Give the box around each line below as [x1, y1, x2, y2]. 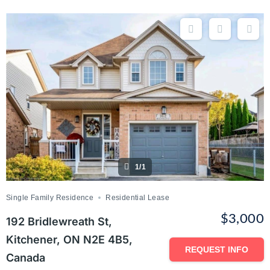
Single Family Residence [6, 193, 94, 202]
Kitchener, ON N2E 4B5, [6, 233, 133, 246]
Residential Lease [105, 193, 170, 202]
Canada [6, 251, 45, 265]
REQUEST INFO [185, 245, 248, 255]
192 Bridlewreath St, [6, 215, 112, 228]
